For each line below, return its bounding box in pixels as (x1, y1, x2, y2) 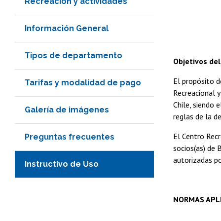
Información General (25, 23, 109, 33)
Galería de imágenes (25, 105, 109, 114)
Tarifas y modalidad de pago (25, 77, 141, 87)
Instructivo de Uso (25, 159, 99, 169)
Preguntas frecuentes (25, 132, 114, 142)
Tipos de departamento (25, 50, 122, 60)
